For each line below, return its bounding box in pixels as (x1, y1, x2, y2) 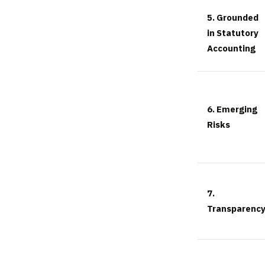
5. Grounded (207, 12, 258, 24)
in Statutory (207, 27, 258, 39)
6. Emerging (207, 104, 257, 115)
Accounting (207, 43, 256, 54)
